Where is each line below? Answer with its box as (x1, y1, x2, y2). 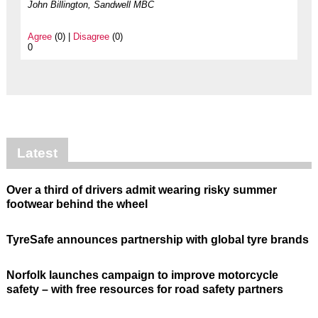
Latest (16, 146, 57, 161)
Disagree (72, 31, 109, 43)
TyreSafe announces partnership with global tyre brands (6, 234, 309, 246)
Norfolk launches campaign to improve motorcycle (6, 269, 278, 282)
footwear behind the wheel (6, 198, 148, 211)
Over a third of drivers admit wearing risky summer (6, 184, 277, 197)
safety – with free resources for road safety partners (6, 283, 283, 296)
